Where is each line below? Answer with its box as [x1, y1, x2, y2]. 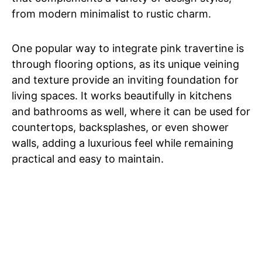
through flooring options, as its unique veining [12, 57, 239, 70]
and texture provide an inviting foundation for [12, 73, 239, 86]
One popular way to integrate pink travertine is [12, 42, 244, 54]
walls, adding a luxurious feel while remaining [12, 136, 233, 149]
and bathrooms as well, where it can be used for [12, 105, 250, 118]
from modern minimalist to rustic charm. [12, 7, 211, 20]
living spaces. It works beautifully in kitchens [12, 89, 232, 102]
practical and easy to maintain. [12, 152, 164, 165]
